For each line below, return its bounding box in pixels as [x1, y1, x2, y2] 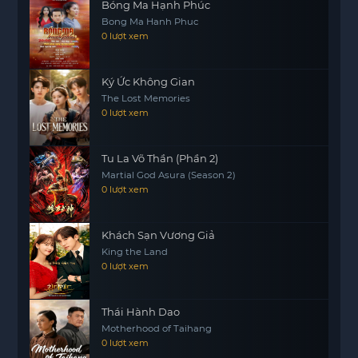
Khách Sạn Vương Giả [101, 229, 216, 241]
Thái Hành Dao [101, 305, 181, 318]
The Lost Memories [101, 93, 191, 104]
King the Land [101, 246, 169, 257]
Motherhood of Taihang [101, 323, 213, 334]
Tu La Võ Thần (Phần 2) [101, 152, 219, 165]
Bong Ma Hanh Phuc [101, 16, 199, 27]
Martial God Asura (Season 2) [101, 169, 237, 181]
